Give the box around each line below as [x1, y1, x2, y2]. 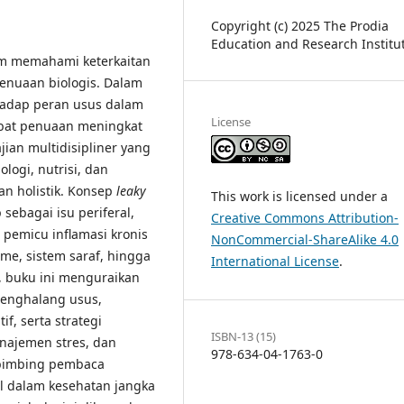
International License [211, 252, 339, 271]
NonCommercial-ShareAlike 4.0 [211, 231, 399, 249]
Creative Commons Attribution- [211, 209, 399, 227]
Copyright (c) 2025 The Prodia [211, 17, 389, 35]
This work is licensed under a [211, 188, 388, 206]
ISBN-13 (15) [211, 328, 276, 345]
